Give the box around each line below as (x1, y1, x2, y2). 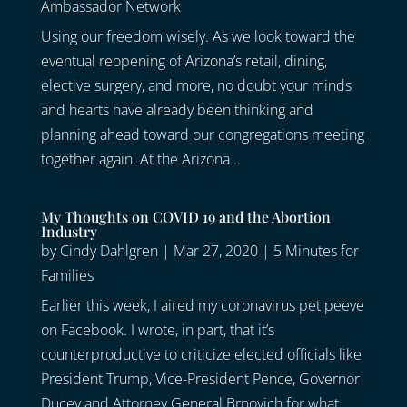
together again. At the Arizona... (40, 149, 241, 170)
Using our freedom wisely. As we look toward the (40, 26, 355, 47)
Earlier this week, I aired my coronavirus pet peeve (40, 295, 364, 316)
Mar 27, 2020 (173, 241, 258, 262)
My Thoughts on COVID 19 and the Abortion (40, 207, 331, 227)
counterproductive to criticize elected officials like (40, 344, 362, 365)
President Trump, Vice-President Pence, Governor (40, 369, 360, 390)
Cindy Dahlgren (59, 241, 158, 262)
